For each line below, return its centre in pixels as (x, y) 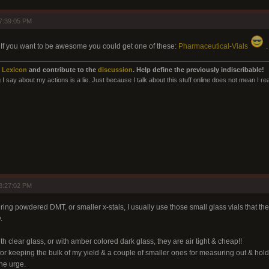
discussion (115, 70)
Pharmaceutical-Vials (213, 46)
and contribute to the (62, 70)
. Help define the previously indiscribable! (198, 70)
